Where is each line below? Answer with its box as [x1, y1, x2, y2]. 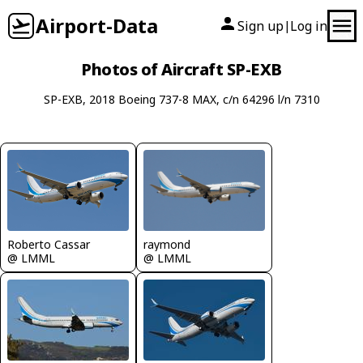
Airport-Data [36, 12, 158, 39]
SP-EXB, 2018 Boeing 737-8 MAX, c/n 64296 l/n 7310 [43, 92, 320, 107]
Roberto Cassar [7, 237, 90, 252]
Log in [290, 17, 327, 35]
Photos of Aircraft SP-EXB [81, 58, 282, 80]
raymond [143, 237, 190, 253]
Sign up [237, 17, 284, 35]
